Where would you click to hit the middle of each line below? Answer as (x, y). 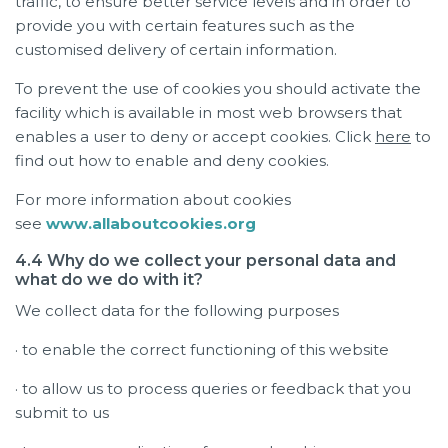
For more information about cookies (153, 199)
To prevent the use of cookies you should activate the (218, 88)
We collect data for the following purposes (177, 310)
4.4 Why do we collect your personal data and (205, 260)
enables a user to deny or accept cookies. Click (195, 136)
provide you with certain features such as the (185, 25)
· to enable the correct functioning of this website (202, 349)
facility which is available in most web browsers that (208, 112)
